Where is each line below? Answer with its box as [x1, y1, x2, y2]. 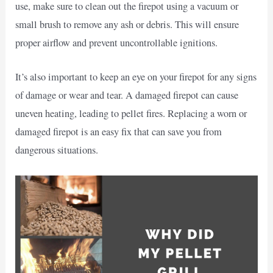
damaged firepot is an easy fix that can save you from [15, 125, 222, 139]
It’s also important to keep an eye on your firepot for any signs [15, 70, 257, 84]
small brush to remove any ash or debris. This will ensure [15, 18, 239, 32]
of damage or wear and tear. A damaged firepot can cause [15, 88, 239, 102]
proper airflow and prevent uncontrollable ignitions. [15, 36, 218, 50]
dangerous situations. [15, 143, 99, 157]
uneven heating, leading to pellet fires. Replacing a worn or [15, 107, 247, 121]
